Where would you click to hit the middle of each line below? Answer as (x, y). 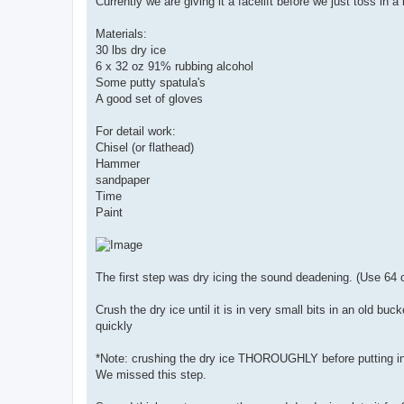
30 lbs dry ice (131, 50)
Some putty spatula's (151, 83)
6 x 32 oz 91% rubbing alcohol (174, 67)
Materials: (121, 34)
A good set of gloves (149, 99)
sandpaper (123, 180)
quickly (114, 326)
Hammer (118, 164)
